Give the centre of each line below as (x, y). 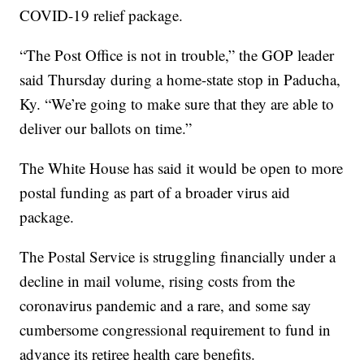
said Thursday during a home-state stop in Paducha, (180, 80)
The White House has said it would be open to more (182, 168)
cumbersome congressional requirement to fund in (175, 330)
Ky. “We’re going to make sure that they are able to (177, 104)
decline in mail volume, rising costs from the (158, 281)
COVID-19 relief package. (102, 15)
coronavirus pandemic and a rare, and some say (166, 305)
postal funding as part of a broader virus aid (155, 193)
